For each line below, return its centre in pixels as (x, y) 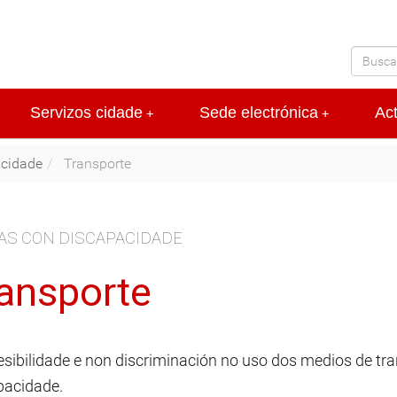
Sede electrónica (259, 113)
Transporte (96, 163)
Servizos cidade (86, 113)
